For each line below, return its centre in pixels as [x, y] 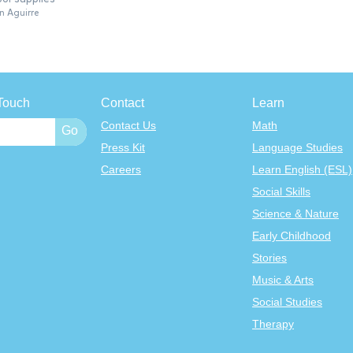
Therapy [273, 324]
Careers [121, 170]
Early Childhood [292, 236]
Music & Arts [283, 280]
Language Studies [297, 148]
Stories [269, 258]
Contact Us [128, 126]
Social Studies [287, 302]
